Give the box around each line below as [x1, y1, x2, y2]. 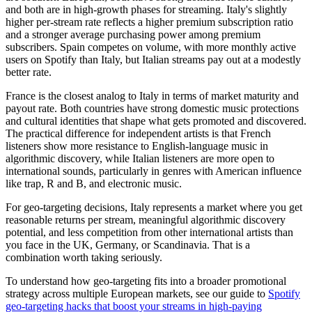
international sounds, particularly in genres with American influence [6, 164, 302, 177]
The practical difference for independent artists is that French [6, 127, 271, 139]
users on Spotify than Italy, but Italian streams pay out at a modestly [6, 53, 301, 65]
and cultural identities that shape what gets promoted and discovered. [6, 114, 306, 127]
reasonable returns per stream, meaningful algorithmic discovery [6, 213, 286, 226]
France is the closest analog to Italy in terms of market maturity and [6, 89, 299, 102]
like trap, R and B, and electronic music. [6, 177, 182, 189]
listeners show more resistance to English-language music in [6, 139, 268, 152]
